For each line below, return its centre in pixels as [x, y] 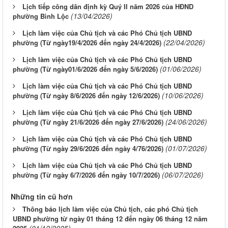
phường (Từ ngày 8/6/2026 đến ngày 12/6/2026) [86, 96]
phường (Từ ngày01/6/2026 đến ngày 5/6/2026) [85, 69]
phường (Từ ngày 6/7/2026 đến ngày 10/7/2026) [86, 175]
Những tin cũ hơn [42, 197]
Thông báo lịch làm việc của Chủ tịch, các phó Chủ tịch [110, 209]
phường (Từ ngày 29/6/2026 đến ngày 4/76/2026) [88, 149]
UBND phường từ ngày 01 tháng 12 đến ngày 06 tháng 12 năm [110, 219]
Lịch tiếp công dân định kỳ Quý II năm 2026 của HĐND [108, 7]
